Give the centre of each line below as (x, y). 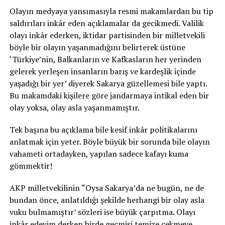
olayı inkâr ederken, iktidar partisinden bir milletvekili (107, 35)
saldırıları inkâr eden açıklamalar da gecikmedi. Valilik (106, 23)
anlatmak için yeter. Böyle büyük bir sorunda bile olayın (109, 141)
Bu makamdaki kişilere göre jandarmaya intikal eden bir (109, 95)
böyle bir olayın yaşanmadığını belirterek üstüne (97, 47)
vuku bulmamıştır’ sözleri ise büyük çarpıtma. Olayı (102, 212)
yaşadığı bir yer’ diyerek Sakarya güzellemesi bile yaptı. (108, 83)
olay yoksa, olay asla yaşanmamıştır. (74, 107)
